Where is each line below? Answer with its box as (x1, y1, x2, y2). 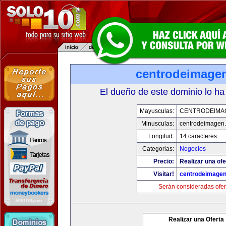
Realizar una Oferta (168, 216, 224, 223)
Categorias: (142, 145, 174, 152)
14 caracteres (179, 133, 217, 140)
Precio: (153, 158, 174, 165)
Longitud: (148, 133, 174, 140)
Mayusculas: (139, 107, 174, 115)
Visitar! (153, 171, 174, 178)
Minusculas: (141, 120, 174, 127)
